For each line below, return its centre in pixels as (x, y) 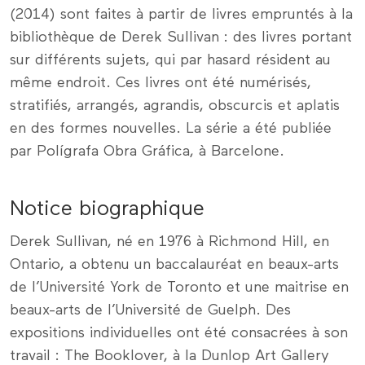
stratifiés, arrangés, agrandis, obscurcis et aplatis (175, 106)
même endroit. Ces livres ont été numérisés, (161, 83)
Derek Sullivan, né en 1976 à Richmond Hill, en (169, 242)
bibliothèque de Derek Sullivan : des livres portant (181, 37)
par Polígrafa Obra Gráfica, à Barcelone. (147, 151)
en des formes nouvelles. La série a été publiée (171, 128)
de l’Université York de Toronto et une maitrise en (179, 287)
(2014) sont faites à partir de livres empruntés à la (181, 14)
